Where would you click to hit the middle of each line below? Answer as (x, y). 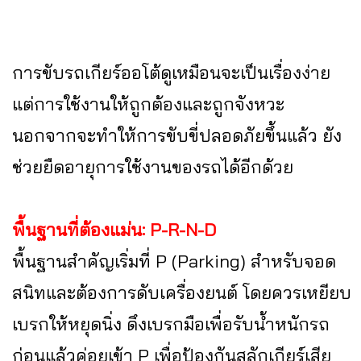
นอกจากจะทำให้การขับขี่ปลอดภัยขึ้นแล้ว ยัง (177, 136)
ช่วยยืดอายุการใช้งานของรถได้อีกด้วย (153, 167)
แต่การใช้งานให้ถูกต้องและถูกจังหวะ (148, 104)
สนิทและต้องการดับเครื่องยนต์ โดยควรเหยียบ (182, 293)
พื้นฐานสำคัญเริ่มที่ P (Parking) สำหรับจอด (174, 261)
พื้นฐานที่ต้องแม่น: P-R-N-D (114, 230)
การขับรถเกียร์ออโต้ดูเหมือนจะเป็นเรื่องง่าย (171, 73)
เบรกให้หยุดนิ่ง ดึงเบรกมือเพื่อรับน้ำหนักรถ (171, 324)
